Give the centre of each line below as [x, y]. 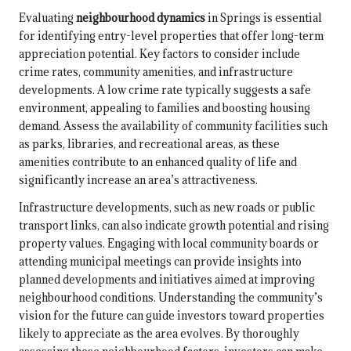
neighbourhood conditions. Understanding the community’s [171, 298]
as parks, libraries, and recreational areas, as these [149, 144]
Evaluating [47, 18]
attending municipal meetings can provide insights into [160, 262]
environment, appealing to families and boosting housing [165, 108]
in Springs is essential [264, 18]
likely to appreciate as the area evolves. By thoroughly [159, 334]
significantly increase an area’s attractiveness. [138, 180]
